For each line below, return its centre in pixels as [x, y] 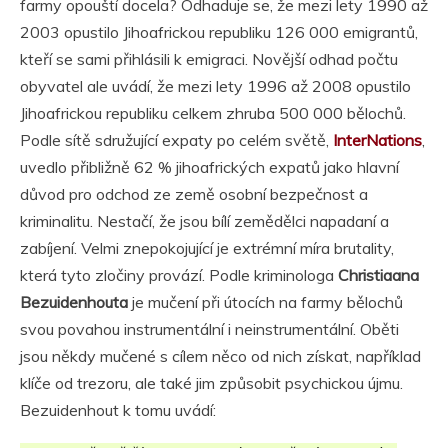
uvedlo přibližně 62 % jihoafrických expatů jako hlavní [209, 166]
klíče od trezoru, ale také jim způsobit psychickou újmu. [211, 382]
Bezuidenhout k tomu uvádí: [118, 409]
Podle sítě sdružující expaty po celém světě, [176, 139]
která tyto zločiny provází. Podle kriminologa [179, 274]
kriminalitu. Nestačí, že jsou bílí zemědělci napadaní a [204, 220]
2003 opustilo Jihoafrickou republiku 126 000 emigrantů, [219, 31]
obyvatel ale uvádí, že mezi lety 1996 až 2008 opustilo [215, 85]
